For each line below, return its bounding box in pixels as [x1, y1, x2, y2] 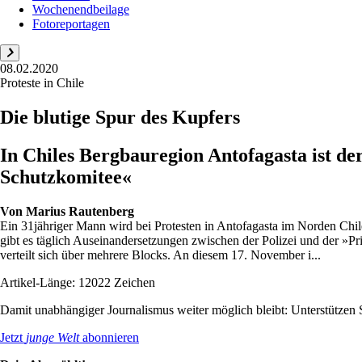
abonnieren [79, 330, 139, 344]
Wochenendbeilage [32, 2, 129, 16]
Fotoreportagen [32, 16, 110, 31]
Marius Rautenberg [26, 204, 134, 218]
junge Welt [26, 330, 79, 344]
